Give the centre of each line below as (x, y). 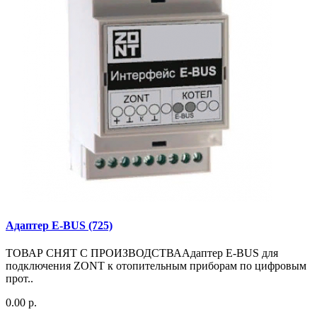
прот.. (19, 279)
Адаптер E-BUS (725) (59, 226)
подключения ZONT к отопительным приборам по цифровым (156, 266)
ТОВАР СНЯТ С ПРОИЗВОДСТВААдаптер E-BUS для (142, 253)
